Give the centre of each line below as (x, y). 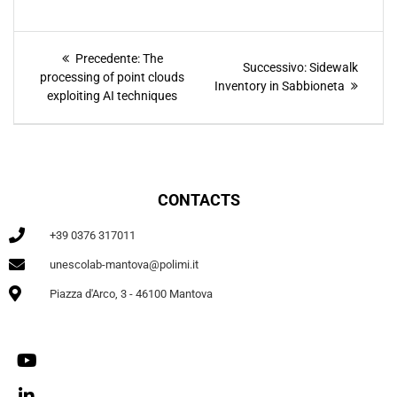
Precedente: (107, 58)
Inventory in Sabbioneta (280, 86)
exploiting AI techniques (112, 95)
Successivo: (275, 68)
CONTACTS (198, 199)
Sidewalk (334, 68)
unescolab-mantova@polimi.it (124, 264)
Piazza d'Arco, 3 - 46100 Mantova (131, 293)
